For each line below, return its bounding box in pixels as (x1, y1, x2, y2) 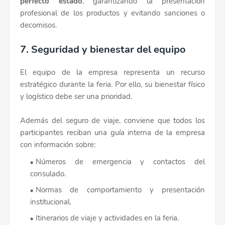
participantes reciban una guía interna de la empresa (20, 128, 205, 138)
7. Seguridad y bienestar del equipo (20, 43, 186, 57)
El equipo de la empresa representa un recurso (20, 67, 205, 78)
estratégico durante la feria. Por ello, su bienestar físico (20, 79, 205, 90)
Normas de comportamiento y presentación (36, 185, 205, 195)
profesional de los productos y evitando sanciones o (20, 8, 205, 19)
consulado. (30, 169, 66, 179)
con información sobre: (20, 140, 95, 150)
